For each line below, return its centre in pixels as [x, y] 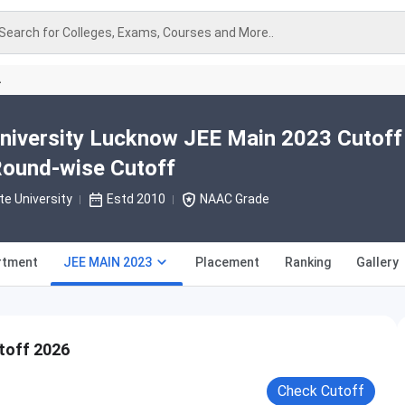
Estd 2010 [136, 199]
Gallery [377, 262]
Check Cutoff [321, 391]
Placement [227, 262]
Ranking [308, 262]
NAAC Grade [234, 199]
